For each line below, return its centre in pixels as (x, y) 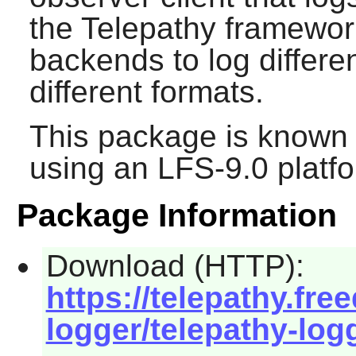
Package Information (176, 216)
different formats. (146, 92)
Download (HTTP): (175, 266)
